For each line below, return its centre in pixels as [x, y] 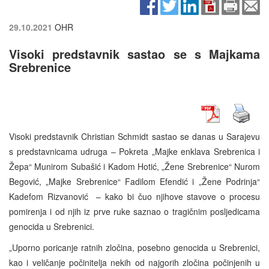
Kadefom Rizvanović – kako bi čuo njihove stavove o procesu [134, 197]
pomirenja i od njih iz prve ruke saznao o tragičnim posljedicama [134, 212]
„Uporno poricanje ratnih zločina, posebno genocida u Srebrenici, [134, 248]
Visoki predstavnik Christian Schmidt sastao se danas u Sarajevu [134, 137]
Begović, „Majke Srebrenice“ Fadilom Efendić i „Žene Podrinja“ [134, 182]
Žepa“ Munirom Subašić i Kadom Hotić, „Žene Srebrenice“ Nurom [134, 167]
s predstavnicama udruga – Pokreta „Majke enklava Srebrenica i [134, 152]
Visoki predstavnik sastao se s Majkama [134, 54]
